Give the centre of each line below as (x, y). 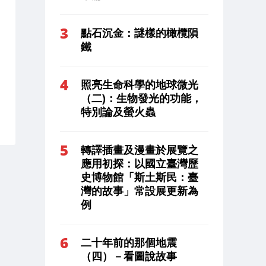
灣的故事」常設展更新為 (140, 191)
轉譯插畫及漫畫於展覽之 (140, 150)
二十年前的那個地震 (129, 243)
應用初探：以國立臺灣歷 (140, 164)
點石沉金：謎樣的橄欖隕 (140, 33)
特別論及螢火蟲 (118, 112)
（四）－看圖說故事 (129, 256)
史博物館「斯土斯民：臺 (140, 177)
